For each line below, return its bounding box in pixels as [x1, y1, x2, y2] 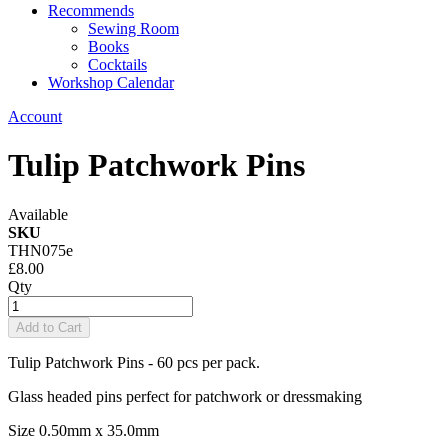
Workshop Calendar [48, 74, 174, 91]
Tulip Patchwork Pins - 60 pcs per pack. [8, 353, 260, 371]
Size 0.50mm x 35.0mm [8, 421, 159, 439]
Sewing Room [88, 20, 179, 37]
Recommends [48, 2, 134, 19]
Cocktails [88, 56, 147, 73]
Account [8, 108, 62, 125]
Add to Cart [16, 319, 82, 335]
